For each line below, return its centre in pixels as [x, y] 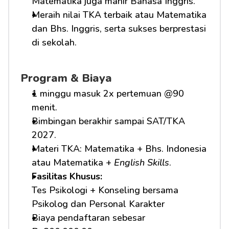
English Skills [142, 163]
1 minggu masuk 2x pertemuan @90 [108, 94]
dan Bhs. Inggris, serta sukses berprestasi [119, 29]
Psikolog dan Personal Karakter [98, 204]
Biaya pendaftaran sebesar [88, 218]
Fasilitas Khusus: [68, 176]
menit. [44, 107]
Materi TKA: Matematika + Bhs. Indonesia [119, 149]
